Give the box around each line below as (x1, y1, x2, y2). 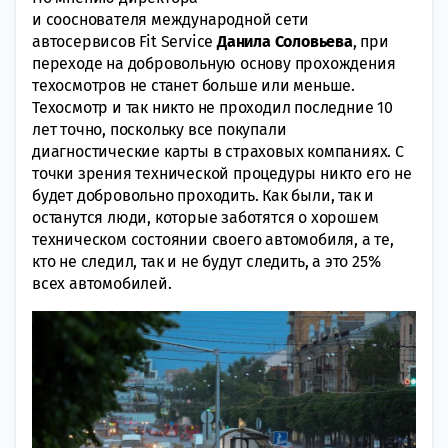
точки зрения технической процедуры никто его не (32, 163, 412, 183)
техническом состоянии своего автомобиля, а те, (32, 229, 394, 249)
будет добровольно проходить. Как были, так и (32, 185, 375, 205)
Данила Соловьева (217, 31, 353, 51)
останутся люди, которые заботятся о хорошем (32, 207, 379, 227)
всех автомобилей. (32, 273, 172, 293)
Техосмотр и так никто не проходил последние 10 (32, 97, 393, 117)
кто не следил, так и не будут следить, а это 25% (32, 251, 381, 271)
